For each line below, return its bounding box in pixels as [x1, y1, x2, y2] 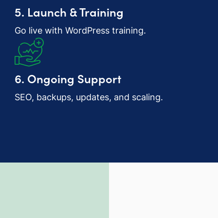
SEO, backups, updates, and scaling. [15, 91, 163, 102]
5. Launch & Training [15, 3, 124, 19]
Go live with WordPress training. [15, 25, 146, 36]
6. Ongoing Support [15, 70, 121, 86]
